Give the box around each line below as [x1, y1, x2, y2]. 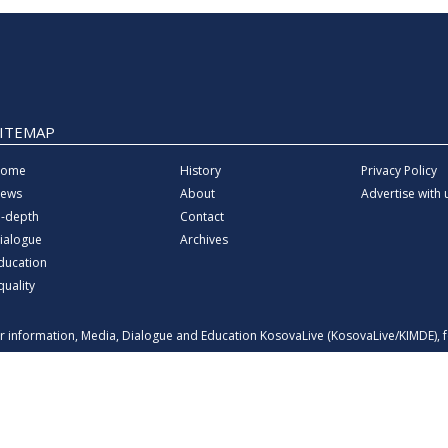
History [179, 162, 221, 180]
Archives [179, 231, 228, 249]
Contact [179, 208, 224, 226]
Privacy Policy [360, 162, 437, 180]
